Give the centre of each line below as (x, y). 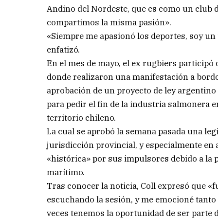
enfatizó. (64, 49)
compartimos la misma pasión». (109, 22)
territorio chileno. (82, 118)
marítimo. (66, 172)
